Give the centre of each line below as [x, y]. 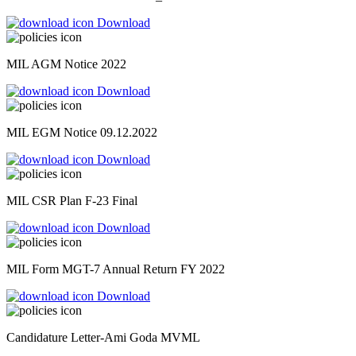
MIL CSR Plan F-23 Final [72, 201]
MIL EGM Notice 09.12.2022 [82, 133]
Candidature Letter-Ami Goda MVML [103, 338]
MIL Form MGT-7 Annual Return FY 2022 [116, 269]
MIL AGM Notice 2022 [66, 64]
